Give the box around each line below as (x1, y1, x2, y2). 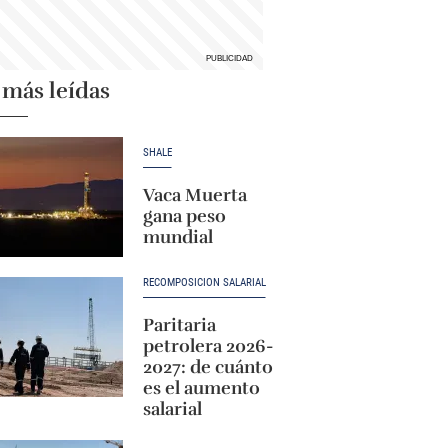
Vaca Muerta (142, 183, 247, 206)
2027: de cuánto (142, 356, 273, 378)
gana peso (142, 204, 226, 227)
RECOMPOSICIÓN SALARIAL (142, 276, 266, 289)
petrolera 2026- (142, 335, 273, 357)
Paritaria (142, 314, 216, 336)
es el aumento (142, 377, 260, 399)
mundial (142, 225, 213, 248)
